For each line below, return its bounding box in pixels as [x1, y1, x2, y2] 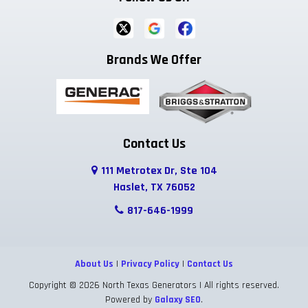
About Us [75, 257, 113, 270]
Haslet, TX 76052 [113, 179, 195, 195]
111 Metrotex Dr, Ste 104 [100, 163, 217, 178]
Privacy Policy [121, 257, 179, 270]
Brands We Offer [107, 51, 201, 69]
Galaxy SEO [155, 293, 201, 306]
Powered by [105, 293, 155, 306]
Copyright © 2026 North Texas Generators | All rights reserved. [29, 278, 279, 291]
